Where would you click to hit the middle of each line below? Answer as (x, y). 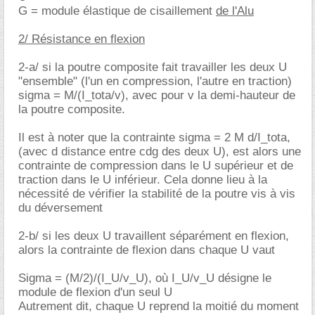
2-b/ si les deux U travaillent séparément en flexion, (154, 236)
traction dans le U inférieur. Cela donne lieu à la (143, 179)
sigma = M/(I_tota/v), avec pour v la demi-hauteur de (157, 95)
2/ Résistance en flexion (82, 39)
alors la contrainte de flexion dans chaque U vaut (147, 250)
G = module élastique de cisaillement (117, 11)
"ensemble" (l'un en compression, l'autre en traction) (155, 81)
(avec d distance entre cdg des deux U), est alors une (160, 151)
